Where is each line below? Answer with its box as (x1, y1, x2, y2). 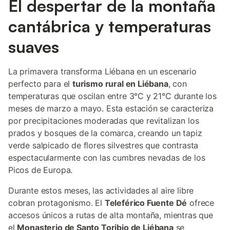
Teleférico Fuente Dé (104, 198, 187, 208)
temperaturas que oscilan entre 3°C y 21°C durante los (8, 91, 217, 101)
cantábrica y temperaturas (8, 16, 211, 36)
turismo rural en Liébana (72, 79, 168, 89)
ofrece (187, 198, 215, 208)
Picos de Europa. (8, 165, 73, 175)
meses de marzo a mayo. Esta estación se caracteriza (8, 103, 214, 113)
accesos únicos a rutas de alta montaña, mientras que (8, 210, 213, 220)
